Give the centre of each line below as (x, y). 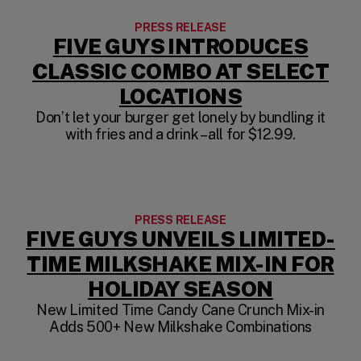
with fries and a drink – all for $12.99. (180, 134)
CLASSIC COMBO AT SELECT (180, 71)
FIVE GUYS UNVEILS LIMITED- (180, 239)
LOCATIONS (180, 96)
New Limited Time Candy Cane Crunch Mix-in (180, 309)
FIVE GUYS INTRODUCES (180, 46)
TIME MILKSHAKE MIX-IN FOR (180, 263)
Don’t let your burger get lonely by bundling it (180, 117)
